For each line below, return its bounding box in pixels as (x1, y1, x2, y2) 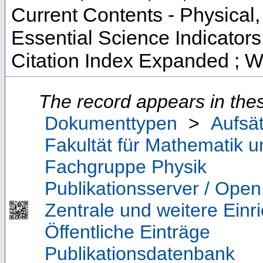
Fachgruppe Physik (45, 156, 207, 178)
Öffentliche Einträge (45, 221, 210, 243)
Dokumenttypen (45, 113, 177, 134)
